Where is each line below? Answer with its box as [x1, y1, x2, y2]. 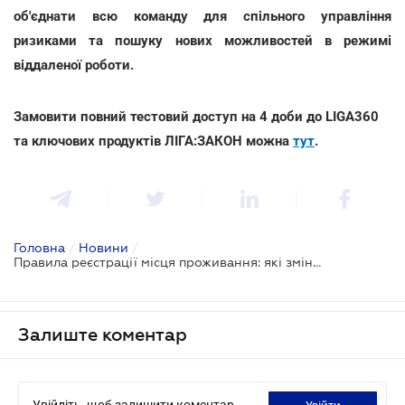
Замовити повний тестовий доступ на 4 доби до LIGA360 [14, 108, 379, 125]
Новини [79, 240, 128, 255]
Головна [14, 240, 65, 255]
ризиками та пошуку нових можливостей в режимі [14, 32, 391, 49]
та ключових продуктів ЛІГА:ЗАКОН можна [14, 132, 293, 149]
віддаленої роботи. [14, 56, 134, 73]
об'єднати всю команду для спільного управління [14, 7, 391, 24]
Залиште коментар [18, 324, 187, 344]
